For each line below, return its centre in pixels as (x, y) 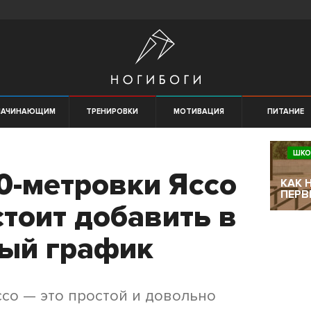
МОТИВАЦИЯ (199, 111)
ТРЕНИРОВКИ (112, 111)
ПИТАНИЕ (285, 111)
